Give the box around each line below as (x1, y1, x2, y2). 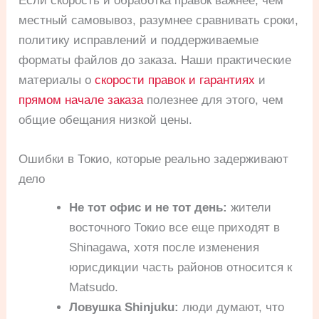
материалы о (19, 73, 95, 88)
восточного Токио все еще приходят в (69, 221, 281, 235)
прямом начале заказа (19, 93, 144, 108)
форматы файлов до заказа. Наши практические (19, 53, 292, 68)
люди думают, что (179, 300, 285, 315)
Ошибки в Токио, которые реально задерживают (19, 152, 289, 167)
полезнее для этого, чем (143, 93, 284, 108)
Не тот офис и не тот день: (69, 201, 228, 215)
